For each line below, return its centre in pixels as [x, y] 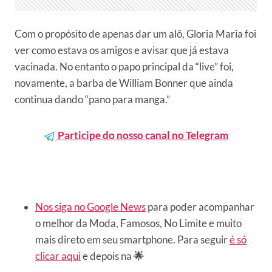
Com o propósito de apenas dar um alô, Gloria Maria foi [135, 34]
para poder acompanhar [200, 207]
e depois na [107, 256]
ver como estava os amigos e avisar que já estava [122, 50]
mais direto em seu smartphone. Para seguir [132, 240]
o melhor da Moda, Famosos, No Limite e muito [138, 223]
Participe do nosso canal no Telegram [142, 135]
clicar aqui [58, 256]
